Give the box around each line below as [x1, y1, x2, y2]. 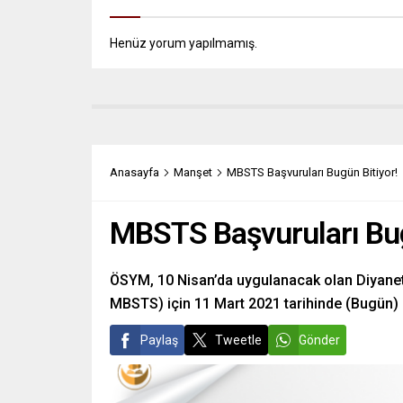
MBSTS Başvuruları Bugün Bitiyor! [227, 165, 398, 179]
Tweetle [215, 332, 262, 347]
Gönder [299, 332, 340, 347]
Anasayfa [110, 165, 159, 179]
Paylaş [140, 332, 178, 347]
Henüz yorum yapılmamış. [110, 35, 257, 50]
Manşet [174, 165, 212, 179]
